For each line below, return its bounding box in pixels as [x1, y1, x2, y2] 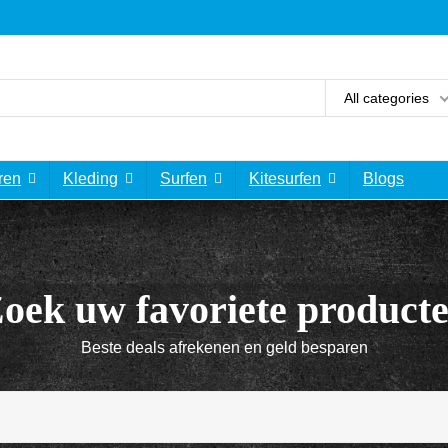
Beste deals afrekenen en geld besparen [80, 339, 368, 356]
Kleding [63, 170, 118, 187]
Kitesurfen [249, 170, 321, 187]
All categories [344, 89, 429, 106]
